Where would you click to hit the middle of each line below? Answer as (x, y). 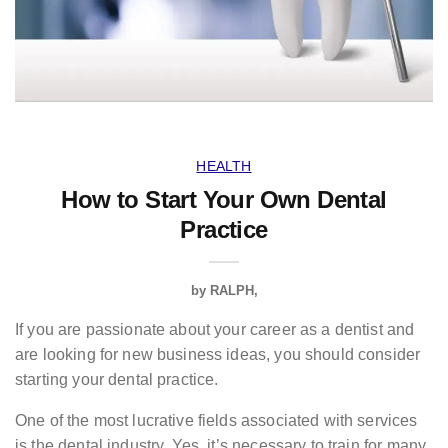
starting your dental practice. (119, 380)
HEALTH (224, 166)
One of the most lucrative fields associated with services (216, 421)
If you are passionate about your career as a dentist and (215, 330)
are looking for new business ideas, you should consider (218, 355)
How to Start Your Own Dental (224, 200)
